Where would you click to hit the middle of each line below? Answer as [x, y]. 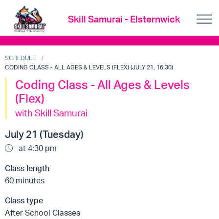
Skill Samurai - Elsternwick [124, 19]
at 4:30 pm [37, 148]
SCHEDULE [20, 58]
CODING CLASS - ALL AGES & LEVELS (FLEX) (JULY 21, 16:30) [89, 67]
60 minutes [25, 180]
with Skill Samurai [51, 113]
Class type [24, 200]
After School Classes [43, 213]
